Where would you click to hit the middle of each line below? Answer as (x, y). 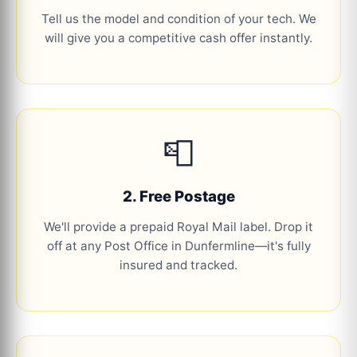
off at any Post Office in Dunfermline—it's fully (178, 246)
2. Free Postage (178, 196)
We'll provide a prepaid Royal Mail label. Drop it (178, 227)
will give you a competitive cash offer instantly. (178, 37)
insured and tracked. (178, 265)
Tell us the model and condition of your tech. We (178, 18)
